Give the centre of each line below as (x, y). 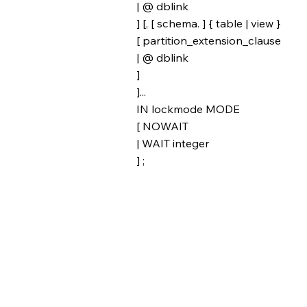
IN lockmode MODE (188, 109)
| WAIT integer (173, 143)
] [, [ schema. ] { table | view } (209, 23)
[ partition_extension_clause (209, 40)
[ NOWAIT (163, 126)
